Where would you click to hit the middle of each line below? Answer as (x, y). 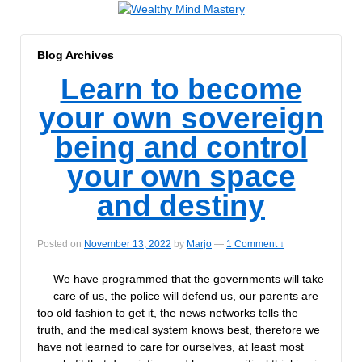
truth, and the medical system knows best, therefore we (179, 329)
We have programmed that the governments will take (189, 278)
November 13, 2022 (128, 244)
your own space (181, 177)
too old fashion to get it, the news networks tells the (168, 312)
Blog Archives (76, 55)
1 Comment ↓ (255, 244)
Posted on (61, 244)
